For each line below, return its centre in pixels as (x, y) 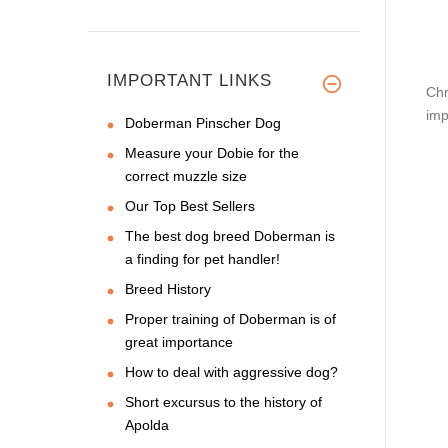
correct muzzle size (186, 175)
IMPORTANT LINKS (189, 80)
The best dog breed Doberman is (230, 235)
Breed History (168, 288)
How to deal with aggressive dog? (231, 371)
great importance (179, 341)
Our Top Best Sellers (190, 205)
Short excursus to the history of (223, 401)
